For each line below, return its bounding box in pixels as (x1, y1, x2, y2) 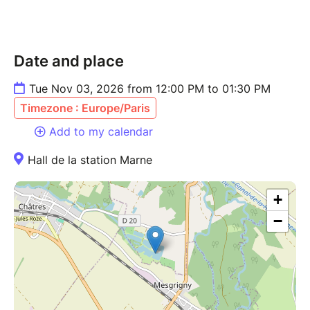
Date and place (14, 51, 124, 70)
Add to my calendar (49, 124, 153, 138)
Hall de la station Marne (28, 152, 152, 167)
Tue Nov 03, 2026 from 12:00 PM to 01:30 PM (29, 81, 271, 95)
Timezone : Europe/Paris (20, 100, 150, 115)
